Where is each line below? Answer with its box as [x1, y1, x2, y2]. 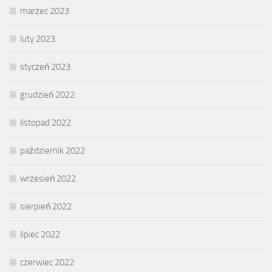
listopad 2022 [20, 117, 71, 128]
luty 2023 [20, 33, 55, 44]
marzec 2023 [20, 5, 69, 16]
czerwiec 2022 [20, 257, 74, 268]
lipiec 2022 [20, 229, 60, 240]
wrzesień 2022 [20, 173, 76, 184]
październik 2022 [20, 145, 85, 156]
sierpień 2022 [20, 201, 72, 212]
